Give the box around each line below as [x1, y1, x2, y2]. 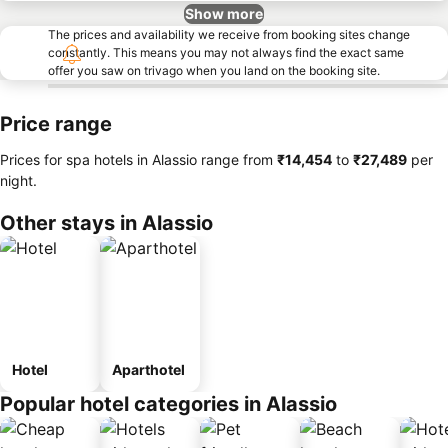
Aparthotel [112, 361, 185, 378]
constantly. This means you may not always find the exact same [48, 45, 404, 60]
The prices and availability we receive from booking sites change [48, 27, 410, 42]
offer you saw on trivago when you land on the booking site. [48, 63, 380, 78]
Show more [185, 5, 263, 22]
